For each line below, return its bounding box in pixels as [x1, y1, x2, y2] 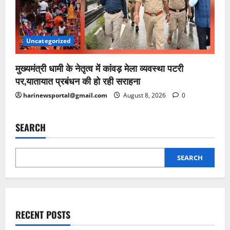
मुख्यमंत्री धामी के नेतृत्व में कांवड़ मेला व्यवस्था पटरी [15, 61, 183, 75]
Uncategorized [26, 36, 71, 46]
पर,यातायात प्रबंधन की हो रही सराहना [15, 74, 140, 88]
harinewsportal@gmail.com [23, 91, 107, 100]
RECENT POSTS [15, 208, 70, 222]
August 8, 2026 [122, 91, 167, 100]
